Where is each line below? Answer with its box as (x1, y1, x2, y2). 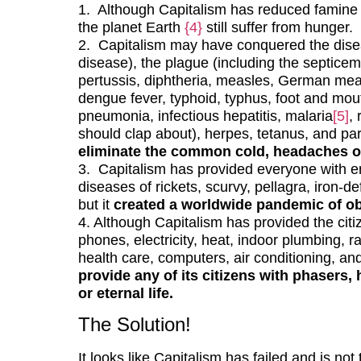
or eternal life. (77, 284, 173, 301)
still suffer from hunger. (201, 19, 353, 35)
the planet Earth (77, 19, 185, 35)
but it (77, 196, 114, 213)
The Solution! (77, 313, 191, 336)
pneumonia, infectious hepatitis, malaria (77, 107, 333, 124)
